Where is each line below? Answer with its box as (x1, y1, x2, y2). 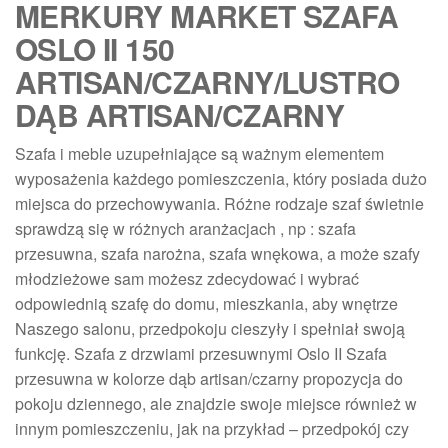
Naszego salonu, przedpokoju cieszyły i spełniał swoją (15, 316, 405, 340)
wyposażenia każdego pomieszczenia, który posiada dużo (15, 166, 427, 190)
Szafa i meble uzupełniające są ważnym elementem (15, 141, 384, 165)
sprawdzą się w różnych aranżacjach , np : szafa (15, 216, 356, 240)
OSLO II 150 (15, 26, 175, 70)
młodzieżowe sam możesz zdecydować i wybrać (15, 266, 359, 290)
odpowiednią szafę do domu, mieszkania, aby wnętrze (15, 291, 398, 315)
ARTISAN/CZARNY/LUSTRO (15, 59, 400, 103)
